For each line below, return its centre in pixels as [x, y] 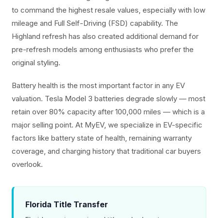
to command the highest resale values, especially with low [109, 10]
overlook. [27, 164]
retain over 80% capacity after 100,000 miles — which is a [108, 111]
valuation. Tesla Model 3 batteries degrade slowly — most [109, 98]
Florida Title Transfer [67, 204]
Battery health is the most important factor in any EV [98, 85]
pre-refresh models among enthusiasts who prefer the [103, 49]
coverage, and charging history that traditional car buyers [106, 151]
